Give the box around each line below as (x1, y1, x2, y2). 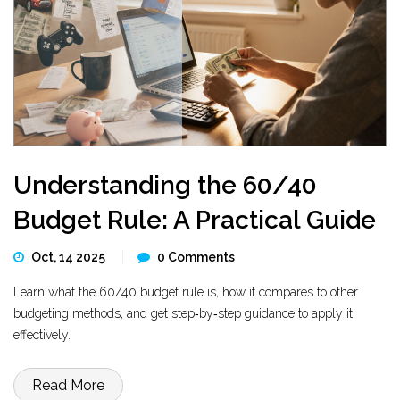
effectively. (13, 328, 71, 342)
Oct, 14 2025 (31, 250, 108, 264)
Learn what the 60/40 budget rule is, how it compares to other (13, 285, 358, 299)
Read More (32, 377, 104, 394)
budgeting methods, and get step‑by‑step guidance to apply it (13, 306, 353, 321)
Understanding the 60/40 (13, 171, 317, 200)
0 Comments (157, 250, 235, 264)
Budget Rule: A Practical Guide (13, 205, 376, 235)
